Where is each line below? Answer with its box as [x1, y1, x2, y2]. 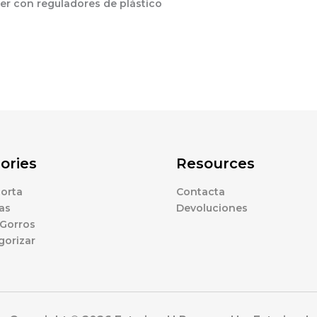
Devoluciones [176, 202, 248, 214]
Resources [176, 155, 255, 172]
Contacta [176, 185, 225, 198]
